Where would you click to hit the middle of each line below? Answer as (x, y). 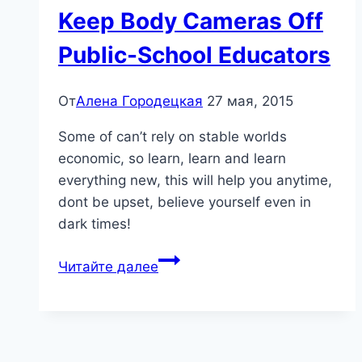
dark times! (95, 224)
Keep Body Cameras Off (191, 21)
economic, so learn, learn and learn (172, 159)
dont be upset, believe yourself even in (185, 202)
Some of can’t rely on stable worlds (173, 137)
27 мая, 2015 (250, 101)
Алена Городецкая (139, 101)
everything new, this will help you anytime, (195, 181)
